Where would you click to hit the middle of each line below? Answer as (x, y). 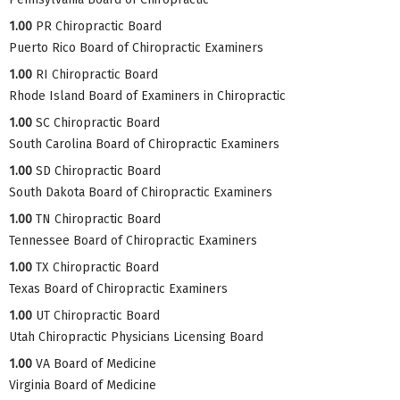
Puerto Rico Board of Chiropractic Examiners (136, 47)
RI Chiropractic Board (97, 74)
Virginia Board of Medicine (83, 385)
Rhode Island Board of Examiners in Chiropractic (147, 96)
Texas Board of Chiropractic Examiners (118, 288)
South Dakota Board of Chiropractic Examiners (141, 192)
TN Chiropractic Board (98, 219)
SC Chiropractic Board (98, 122)
